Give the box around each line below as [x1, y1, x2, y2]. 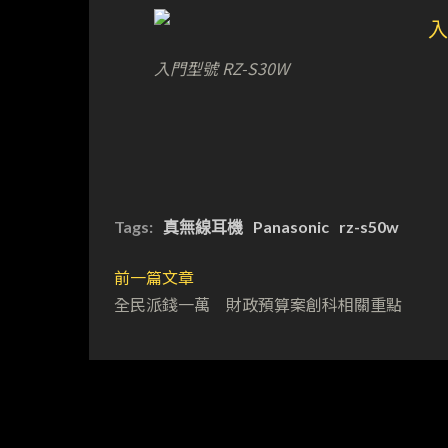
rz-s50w [339, 217, 399, 237]
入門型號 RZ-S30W [153, 56, 289, 81]
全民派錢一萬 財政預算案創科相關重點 [114, 292, 402, 317]
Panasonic [253, 217, 329, 237]
